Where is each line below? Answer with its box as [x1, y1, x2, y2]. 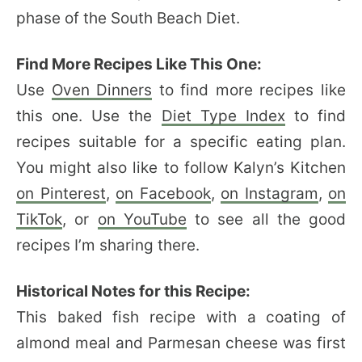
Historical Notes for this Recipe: [16, 281, 250, 301]
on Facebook [116, 183, 211, 203]
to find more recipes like [152, 80, 347, 99]
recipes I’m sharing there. [16, 235, 200, 255]
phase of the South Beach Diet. [16, 8, 244, 27]
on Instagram [221, 183, 318, 203]
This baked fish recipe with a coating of [16, 307, 346, 326]
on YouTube [97, 209, 187, 229]
